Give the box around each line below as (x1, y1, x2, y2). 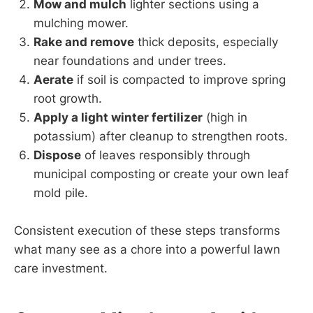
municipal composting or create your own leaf (34, 167, 289, 182)
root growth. (34, 92, 102, 106)
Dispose (34, 148, 81, 163)
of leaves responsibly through (81, 148, 250, 163)
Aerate (34, 73, 73, 87)
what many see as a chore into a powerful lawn (14, 242, 280, 257)
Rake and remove (34, 35, 134, 50)
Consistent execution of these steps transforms (14, 224, 280, 238)
